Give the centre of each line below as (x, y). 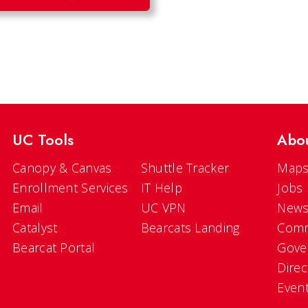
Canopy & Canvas (62, 168)
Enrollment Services (70, 188)
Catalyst (35, 228)
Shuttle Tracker (185, 168)
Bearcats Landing (190, 228)
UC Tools (43, 140)
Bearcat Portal (54, 247)
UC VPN (163, 208)
